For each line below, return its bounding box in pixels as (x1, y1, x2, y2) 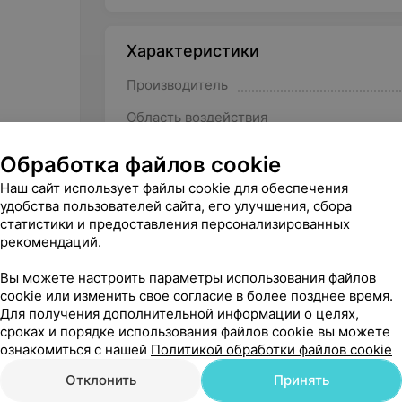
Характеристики (126, 41, 259, 60)
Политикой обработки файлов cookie (151, 341, 392, 358)
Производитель (126, 76, 228, 93)
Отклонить (65, 371, 136, 389)
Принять (274, 371, 329, 389)
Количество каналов (126, 141, 261, 158)
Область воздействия (126, 109, 267, 126)
